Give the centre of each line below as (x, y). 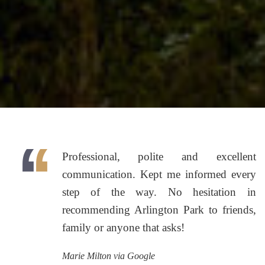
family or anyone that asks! (123, 227)
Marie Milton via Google (108, 256)
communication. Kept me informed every (159, 174)
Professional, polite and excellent (159, 156)
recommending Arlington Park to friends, (159, 209)
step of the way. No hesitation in (159, 192)
